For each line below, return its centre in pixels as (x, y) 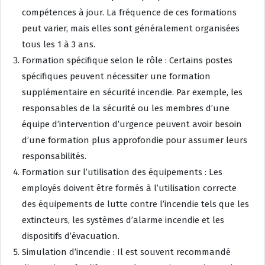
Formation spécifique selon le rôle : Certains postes (127, 60)
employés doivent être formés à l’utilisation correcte (129, 188)
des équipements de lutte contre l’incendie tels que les (135, 204)
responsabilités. (54, 156)
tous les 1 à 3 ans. (59, 44)
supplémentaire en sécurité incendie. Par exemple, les (132, 92)
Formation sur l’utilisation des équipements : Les (122, 172)
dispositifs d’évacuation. (71, 236)
